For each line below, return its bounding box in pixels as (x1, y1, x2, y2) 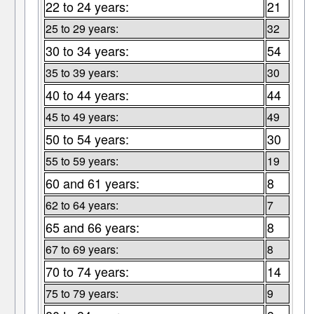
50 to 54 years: (45, 130, 129, 149)
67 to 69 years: (45, 241, 118, 258)
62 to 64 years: (45, 197, 118, 214)
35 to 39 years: (45, 64, 118, 81)
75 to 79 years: (45, 285, 118, 302)
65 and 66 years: (45, 218, 139, 237)
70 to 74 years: (45, 262, 129, 281)
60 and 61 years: (45, 174, 139, 193)
